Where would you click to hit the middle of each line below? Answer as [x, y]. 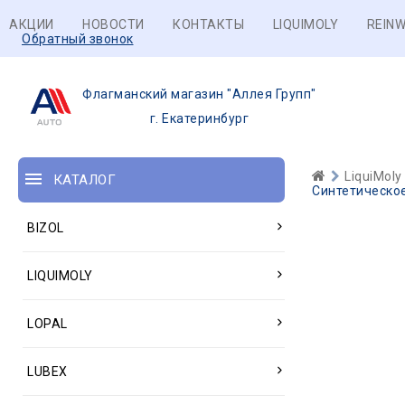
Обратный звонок [78, 39]
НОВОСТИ [113, 24]
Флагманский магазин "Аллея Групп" [199, 94]
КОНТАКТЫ [208, 24]
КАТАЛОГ [84, 180]
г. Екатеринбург [199, 118]
